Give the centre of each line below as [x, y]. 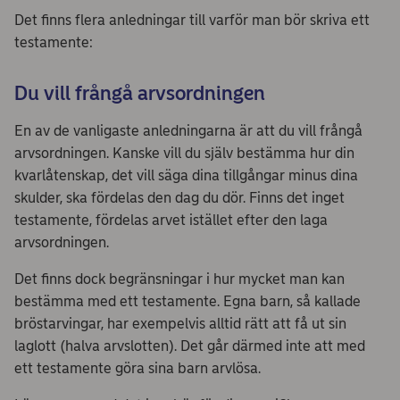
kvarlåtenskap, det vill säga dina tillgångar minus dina [186, 175]
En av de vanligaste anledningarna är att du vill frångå [188, 130]
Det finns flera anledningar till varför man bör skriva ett [192, 20]
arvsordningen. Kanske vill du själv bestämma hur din [184, 153]
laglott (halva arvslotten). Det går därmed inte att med [190, 346]
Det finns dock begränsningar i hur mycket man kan [179, 279]
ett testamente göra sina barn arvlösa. [139, 368]
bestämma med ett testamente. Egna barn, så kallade [187, 301]
